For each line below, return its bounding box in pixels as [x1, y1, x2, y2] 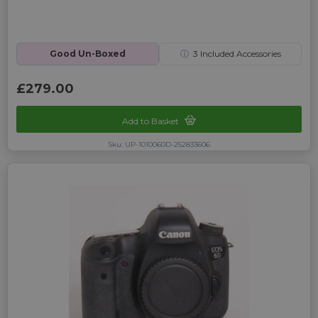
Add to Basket [122, 116, 181, 127]
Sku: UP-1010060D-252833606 [108, 140, 210, 150]
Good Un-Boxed [50, 48, 126, 59]
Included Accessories [197, 48, 281, 59]
